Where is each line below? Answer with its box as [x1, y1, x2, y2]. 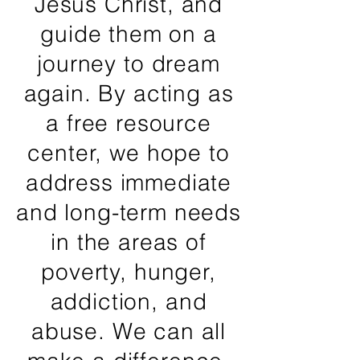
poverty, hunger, [41, 258, 216, 285]
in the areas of [51, 228, 207, 256]
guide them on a [40, 20, 217, 47]
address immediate [25, 169, 232, 196]
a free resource [46, 109, 211, 137]
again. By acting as [23, 80, 234, 107]
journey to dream [37, 50, 220, 77]
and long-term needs [16, 198, 241, 226]
